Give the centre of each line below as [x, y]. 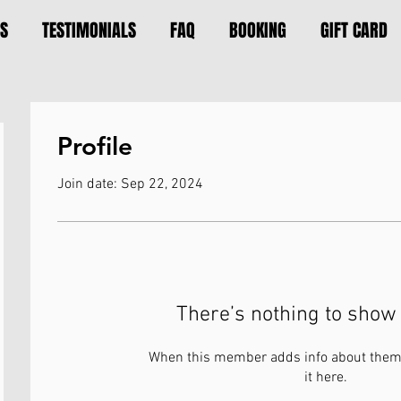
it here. [326, 378]
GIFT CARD [354, 30]
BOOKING [258, 30]
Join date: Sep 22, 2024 [130, 184]
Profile [95, 146]
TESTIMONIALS [89, 30]
